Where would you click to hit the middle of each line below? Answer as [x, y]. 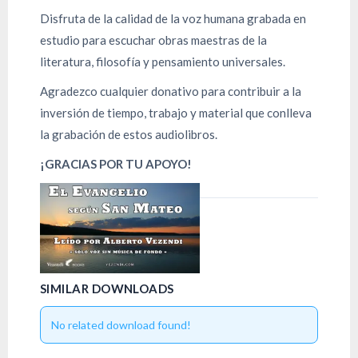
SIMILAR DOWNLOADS [107, 288]
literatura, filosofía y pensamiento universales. [163, 62]
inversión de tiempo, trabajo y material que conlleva [176, 113]
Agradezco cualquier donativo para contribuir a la [171, 91]
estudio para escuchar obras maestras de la [153, 40]
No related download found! [121, 324]
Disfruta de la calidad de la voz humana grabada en [173, 18]
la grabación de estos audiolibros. [129, 134]
